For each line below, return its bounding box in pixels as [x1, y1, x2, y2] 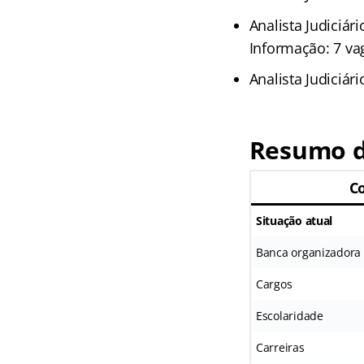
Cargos [255, 276, 292, 292]
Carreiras [255, 340, 305, 356]
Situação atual [255, 213, 333, 229]
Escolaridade [255, 308, 323, 324]
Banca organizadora [255, 245, 362, 261]
